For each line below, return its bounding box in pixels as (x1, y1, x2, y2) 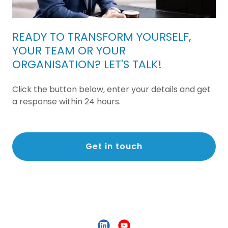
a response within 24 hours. (12, 95, 121, 107)
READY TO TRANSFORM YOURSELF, (12, 28, 191, 45)
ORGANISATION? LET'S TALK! (12, 56, 162, 72)
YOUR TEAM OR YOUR (12, 42, 126, 59)
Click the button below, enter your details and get (12, 83, 211, 95)
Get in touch (85, 140, 143, 153)
